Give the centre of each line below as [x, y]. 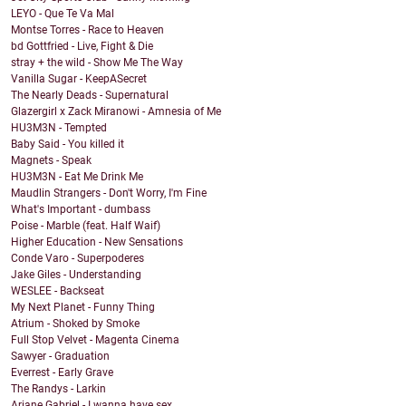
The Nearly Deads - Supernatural [90, 96]
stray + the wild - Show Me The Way [97, 63]
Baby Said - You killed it [68, 145]
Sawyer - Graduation [60, 357]
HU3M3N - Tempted [59, 128]
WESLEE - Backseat [58, 291]
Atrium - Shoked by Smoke [75, 324]
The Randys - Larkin [58, 389]
